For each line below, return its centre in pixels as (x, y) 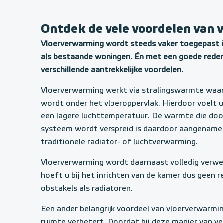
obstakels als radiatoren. (87, 189)
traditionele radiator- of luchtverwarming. (119, 143)
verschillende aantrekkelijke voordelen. (112, 70)
